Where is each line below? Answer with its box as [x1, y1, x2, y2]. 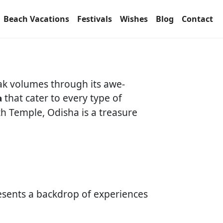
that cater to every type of [2, 91, 122, 105]
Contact [182, 13, 213, 24]
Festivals [77, 13, 112, 24]
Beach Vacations [3, 13, 69, 24]
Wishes [120, 13, 148, 24]
